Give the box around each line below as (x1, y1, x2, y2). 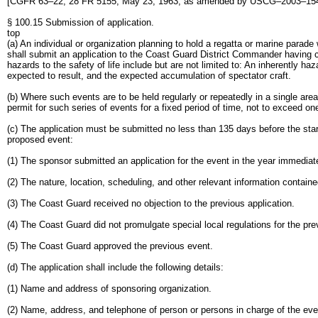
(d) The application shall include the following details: (7, 262, 224, 273)
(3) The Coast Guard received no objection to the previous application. (7, 198, 295, 209)
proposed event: (7, 134, 73, 145)
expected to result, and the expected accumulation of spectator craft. (7, 70, 291, 81)
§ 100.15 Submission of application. (7, 17, 154, 28)
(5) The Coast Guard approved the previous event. (7, 241, 213, 251)
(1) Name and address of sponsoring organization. (7, 283, 212, 294)
